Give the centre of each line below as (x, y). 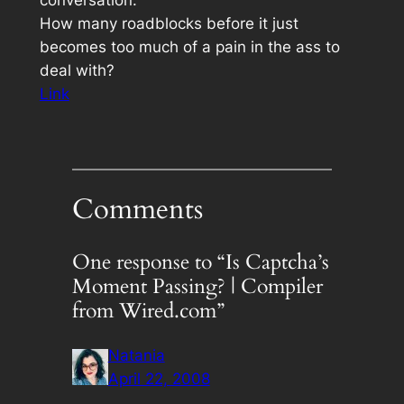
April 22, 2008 (159, 379)
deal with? (77, 70)
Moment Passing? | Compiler (197, 287)
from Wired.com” (148, 311)
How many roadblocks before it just (169, 23)
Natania (136, 356)
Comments (137, 210)
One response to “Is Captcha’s (200, 262)
